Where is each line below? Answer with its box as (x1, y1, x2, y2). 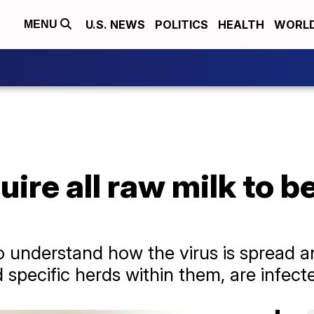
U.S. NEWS (86, 18, 145, 32)
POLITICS (155, 18, 208, 32)
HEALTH (218, 18, 264, 32)
